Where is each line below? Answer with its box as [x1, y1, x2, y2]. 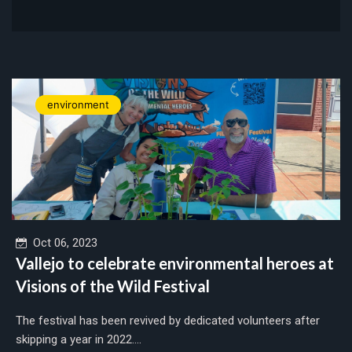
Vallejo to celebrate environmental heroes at [16, 253, 334, 273]
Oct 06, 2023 [27, 235, 97, 250]
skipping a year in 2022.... [16, 332, 141, 346]
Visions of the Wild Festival [16, 276, 210, 295]
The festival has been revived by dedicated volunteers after [16, 313, 320, 328]
